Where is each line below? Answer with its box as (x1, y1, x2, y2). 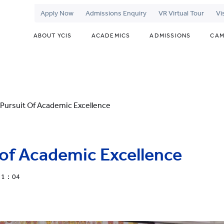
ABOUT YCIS (33, 32, 72, 39)
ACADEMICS (91, 32, 130, 39)
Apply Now (40, 9, 74, 17)
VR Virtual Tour (158, 9, 204, 17)
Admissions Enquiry (85, 9, 147, 17)
